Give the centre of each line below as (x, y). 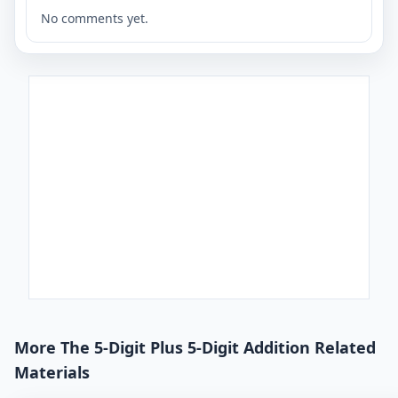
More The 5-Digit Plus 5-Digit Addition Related (195, 347)
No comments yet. (95, 18)
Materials (52, 372)
